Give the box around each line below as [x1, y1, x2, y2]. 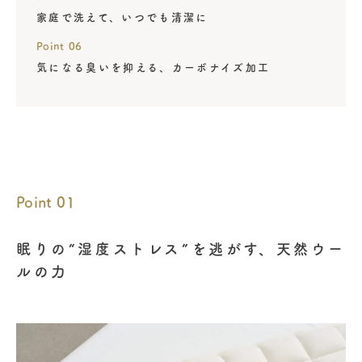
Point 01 [16, 194, 75, 209]
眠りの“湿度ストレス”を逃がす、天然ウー [16, 241, 347, 256]
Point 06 [36, 41, 83, 53]
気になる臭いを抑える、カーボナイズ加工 [36, 62, 271, 74]
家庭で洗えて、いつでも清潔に [36, 12, 208, 23]
